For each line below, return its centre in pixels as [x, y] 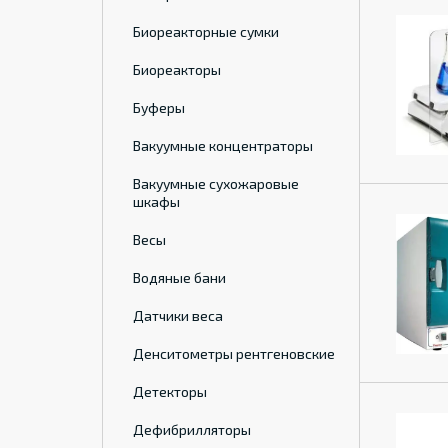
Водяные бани [179, 277]
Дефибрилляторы [192, 429]
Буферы [159, 107]
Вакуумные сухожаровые [216, 183]
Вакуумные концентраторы [223, 145]
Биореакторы [177, 69]
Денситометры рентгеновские [234, 353]
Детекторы [170, 391]
